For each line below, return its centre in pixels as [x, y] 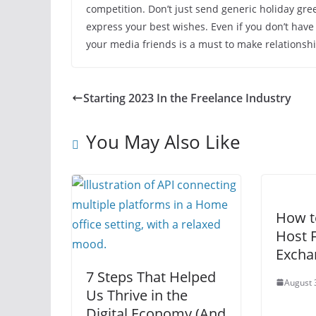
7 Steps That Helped [151, 276]
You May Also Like [163, 141]
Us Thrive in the [137, 295]
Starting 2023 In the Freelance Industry [187, 98]
